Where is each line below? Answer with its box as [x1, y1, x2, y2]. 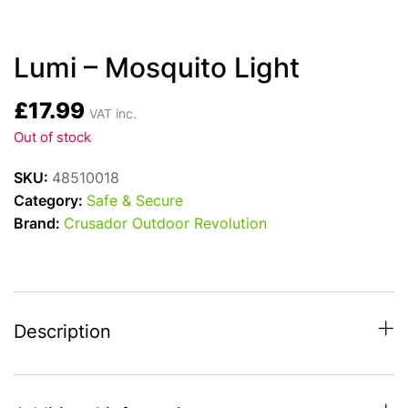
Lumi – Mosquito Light [14, 56, 300, 85]
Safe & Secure [87, 195, 183, 209]
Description [14, 324, 111, 342]
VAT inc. [89, 108, 137, 122]
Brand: [14, 218, 64, 232]
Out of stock [14, 132, 91, 146]
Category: [14, 195, 87, 209]
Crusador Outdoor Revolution [64, 218, 267, 232]
